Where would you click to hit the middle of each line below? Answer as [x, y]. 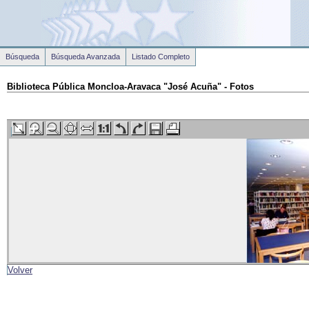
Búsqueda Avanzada [86, 57]
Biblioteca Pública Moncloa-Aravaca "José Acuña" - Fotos [130, 86]
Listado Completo [161, 57]
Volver [20, 270]
